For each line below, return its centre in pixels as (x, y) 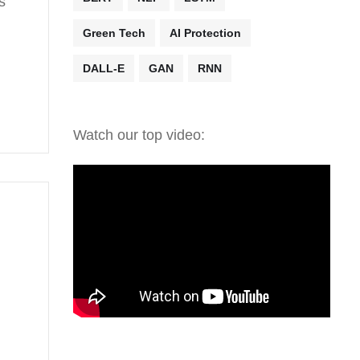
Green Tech (114, 33)
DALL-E (104, 68)
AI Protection (205, 33)
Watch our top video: (139, 135)
